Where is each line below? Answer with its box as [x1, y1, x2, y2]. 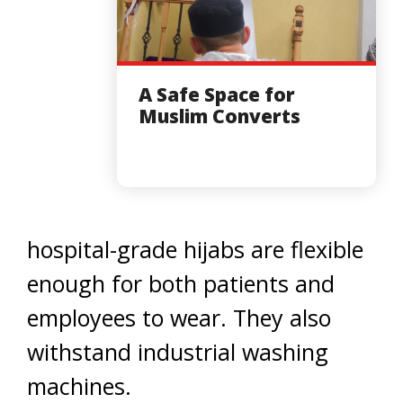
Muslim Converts [139, 103, 300, 129]
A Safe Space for [139, 81, 295, 107]
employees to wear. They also [27, 301, 331, 333]
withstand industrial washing [27, 336, 328, 367]
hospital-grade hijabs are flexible [27, 233, 363, 264]
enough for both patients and [27, 267, 335, 299]
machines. [27, 370, 131, 401]
